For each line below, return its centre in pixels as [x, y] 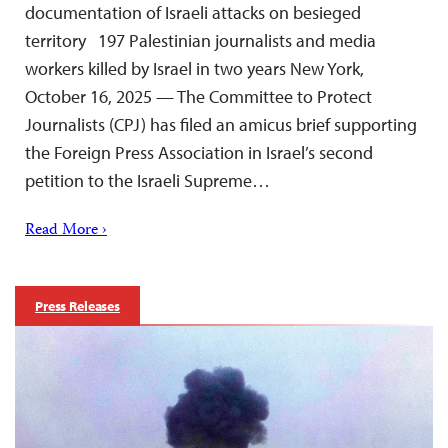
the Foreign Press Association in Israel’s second [199, 153]
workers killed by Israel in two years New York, [194, 69]
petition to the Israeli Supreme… [147, 181]
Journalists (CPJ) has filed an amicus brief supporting [221, 125]
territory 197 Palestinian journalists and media [200, 41]
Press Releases [78, 306]
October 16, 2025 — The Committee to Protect [198, 97]
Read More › [66, 231]
